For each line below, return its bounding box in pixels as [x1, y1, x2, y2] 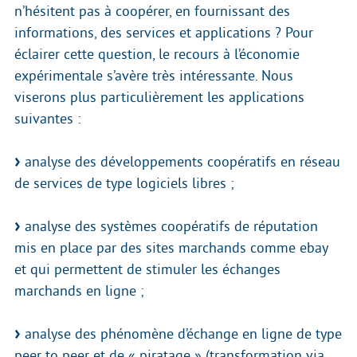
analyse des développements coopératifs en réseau [21, 154, 340, 171]
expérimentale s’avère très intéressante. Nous [14, 68, 293, 84]
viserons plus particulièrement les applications [14, 89, 304, 106]
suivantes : [14, 111, 80, 127]
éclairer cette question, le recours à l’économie [14, 46, 300, 63]
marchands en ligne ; [14, 283, 144, 300]
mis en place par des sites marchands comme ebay [14, 240, 328, 257]
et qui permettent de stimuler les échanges [14, 261, 280, 278]
